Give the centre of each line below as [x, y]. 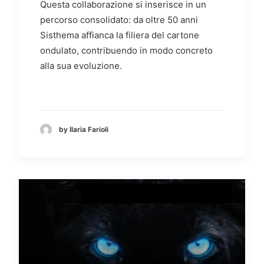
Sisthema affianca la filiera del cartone [120, 35]
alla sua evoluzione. [81, 65]
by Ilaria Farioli [84, 130]
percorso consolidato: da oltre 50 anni [119, 19]
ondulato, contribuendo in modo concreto [126, 50]
